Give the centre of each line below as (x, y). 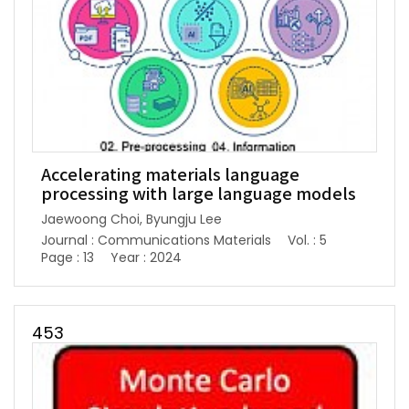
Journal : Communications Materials (156, 241)
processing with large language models (199, 195)
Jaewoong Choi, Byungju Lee (131, 220)
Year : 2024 (146, 258)
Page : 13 (68, 258)
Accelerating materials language (170, 176)
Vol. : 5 (307, 241)
